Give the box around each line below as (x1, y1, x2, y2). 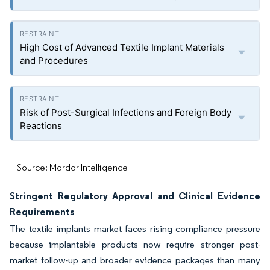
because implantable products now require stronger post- (10, 239, 260, 250)
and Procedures (20, 55, 88, 66)
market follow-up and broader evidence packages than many (10, 254, 260, 266)
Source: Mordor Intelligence (17, 162, 128, 173)
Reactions (20, 120, 62, 131)
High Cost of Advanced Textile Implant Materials (20, 42, 224, 53)
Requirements (10, 206, 75, 218)
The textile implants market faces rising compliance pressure (10, 223, 260, 234)
